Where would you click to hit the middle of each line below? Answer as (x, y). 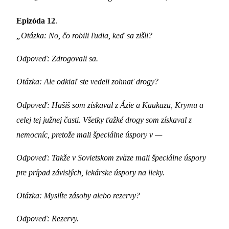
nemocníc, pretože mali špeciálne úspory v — (89, 134)
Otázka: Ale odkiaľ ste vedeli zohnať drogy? (87, 82)
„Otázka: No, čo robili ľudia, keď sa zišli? (84, 35)
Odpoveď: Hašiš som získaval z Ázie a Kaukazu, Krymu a (110, 105)
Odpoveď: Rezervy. (48, 219)
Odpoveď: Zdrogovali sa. (57, 58)
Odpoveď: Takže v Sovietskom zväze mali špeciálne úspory (111, 157)
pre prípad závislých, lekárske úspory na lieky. (90, 172)
